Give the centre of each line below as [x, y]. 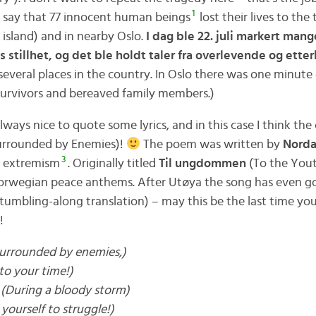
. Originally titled [113, 164]
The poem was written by [212, 145]
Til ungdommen [202, 164]
